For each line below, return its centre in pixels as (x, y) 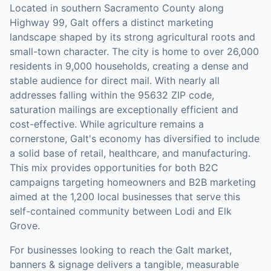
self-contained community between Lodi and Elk (121, 211)
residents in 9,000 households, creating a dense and (129, 66)
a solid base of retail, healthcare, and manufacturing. (130, 153)
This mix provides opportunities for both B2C (114, 168)
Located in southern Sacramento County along (117, 8)
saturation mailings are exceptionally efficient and (124, 109)
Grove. (25, 226)
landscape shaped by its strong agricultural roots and (132, 37)
